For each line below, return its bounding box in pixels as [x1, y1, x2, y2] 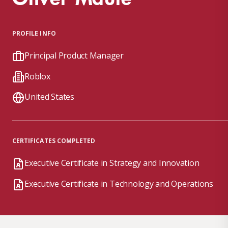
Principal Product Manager [24, 50, 124, 61]
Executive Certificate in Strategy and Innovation [24, 157, 199, 169]
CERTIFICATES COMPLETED [12, 136, 96, 146]
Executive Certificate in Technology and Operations [24, 178, 213, 189]
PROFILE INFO [12, 29, 56, 38]
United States [24, 91, 74, 103]
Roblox [24, 70, 50, 82]
